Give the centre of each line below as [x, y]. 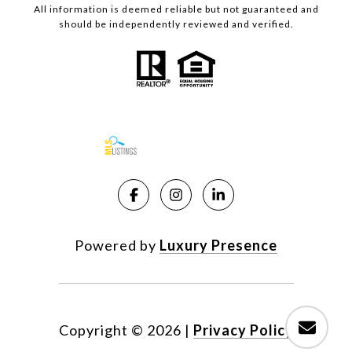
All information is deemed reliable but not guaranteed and [176, 9]
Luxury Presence [218, 245]
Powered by [117, 245]
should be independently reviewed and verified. [176, 24]
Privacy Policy [243, 330]
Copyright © [101, 330]
